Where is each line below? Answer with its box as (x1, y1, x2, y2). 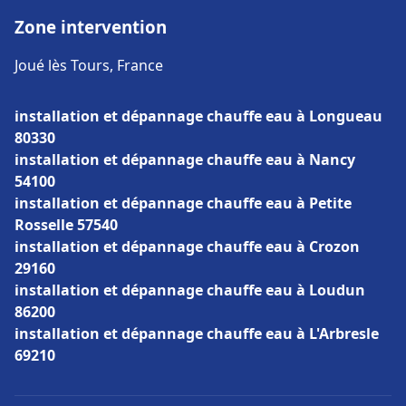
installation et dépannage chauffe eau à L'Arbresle (14, 324, 379, 343)
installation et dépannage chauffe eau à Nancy (14, 150, 355, 169)
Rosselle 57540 (14, 215, 118, 235)
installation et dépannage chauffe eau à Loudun (14, 280, 365, 300)
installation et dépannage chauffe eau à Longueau (14, 106, 382, 126)
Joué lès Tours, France (14, 55, 163, 75)
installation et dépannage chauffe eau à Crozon (14, 237, 360, 256)
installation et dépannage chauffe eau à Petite (14, 193, 352, 213)
